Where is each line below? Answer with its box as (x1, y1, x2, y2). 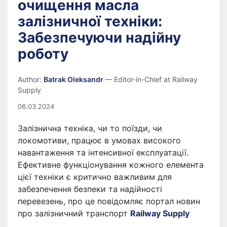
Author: (18, 75, 44, 84)
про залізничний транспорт (18, 208, 130, 218)
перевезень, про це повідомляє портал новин (18, 196, 200, 206)
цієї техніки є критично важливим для (18, 172, 172, 182)
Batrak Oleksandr (44, 75, 105, 84)
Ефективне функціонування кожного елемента (18, 160, 204, 170)
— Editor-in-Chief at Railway (105, 75, 198, 84)
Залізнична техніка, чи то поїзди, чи (18, 123, 162, 133)
